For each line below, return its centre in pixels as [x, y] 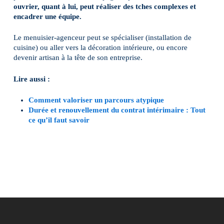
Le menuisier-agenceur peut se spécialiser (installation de [102, 37]
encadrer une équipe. [47, 16]
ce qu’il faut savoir [59, 120]
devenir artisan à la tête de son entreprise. [78, 57]
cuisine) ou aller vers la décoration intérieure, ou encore [100, 47]
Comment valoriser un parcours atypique [96, 100]
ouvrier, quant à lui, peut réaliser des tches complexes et [104, 6]
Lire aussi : [32, 79]
